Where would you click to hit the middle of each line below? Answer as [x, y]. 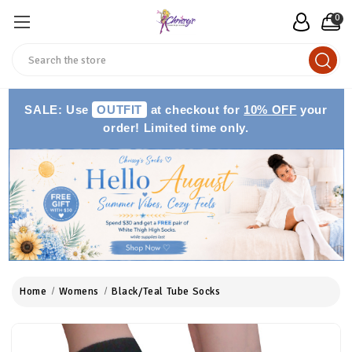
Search [30, 51]
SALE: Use [59, 110]
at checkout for [196, 110]
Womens [79, 291]
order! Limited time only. [176, 128]
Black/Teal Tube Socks [166, 291]
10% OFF [270, 110]
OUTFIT [120, 110]
